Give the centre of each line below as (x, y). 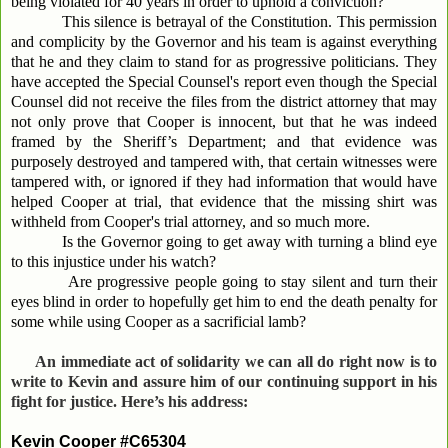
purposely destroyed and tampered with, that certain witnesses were (224, 161)
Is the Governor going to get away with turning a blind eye (236, 241)
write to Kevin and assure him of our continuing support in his (224, 381)
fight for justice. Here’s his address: (129, 401)
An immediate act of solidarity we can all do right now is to (236, 361)
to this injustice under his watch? (113, 261)
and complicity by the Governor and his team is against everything (224, 41)
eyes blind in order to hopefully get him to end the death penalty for (224, 301)
